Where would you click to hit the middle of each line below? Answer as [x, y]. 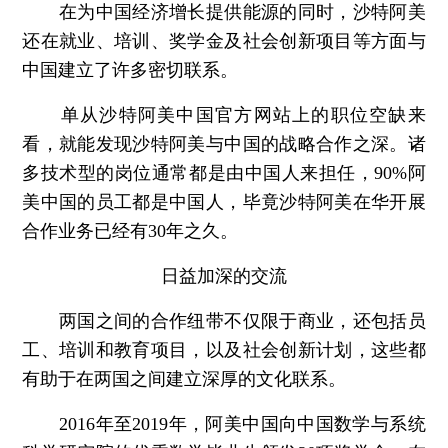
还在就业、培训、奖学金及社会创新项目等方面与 [224, 41]
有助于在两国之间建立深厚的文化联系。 [184, 379]
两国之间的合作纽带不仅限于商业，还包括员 [224, 321]
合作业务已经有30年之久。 [130, 231]
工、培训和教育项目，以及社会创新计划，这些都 [224, 350]
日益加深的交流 [224, 276]
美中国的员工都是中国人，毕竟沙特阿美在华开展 [224, 202]
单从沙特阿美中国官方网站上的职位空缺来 [224, 115]
